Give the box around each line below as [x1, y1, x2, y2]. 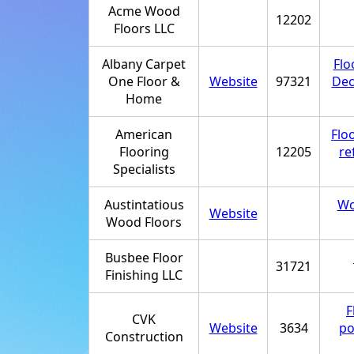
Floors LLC [113, 19, 175, 37]
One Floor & [107, 72, 180, 90]
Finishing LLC [105, 265, 183, 284]
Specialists [112, 160, 175, 178]
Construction [104, 327, 183, 345]
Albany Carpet [102, 55, 186, 73]
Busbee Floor [104, 248, 183, 266]
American [115, 125, 172, 143]
